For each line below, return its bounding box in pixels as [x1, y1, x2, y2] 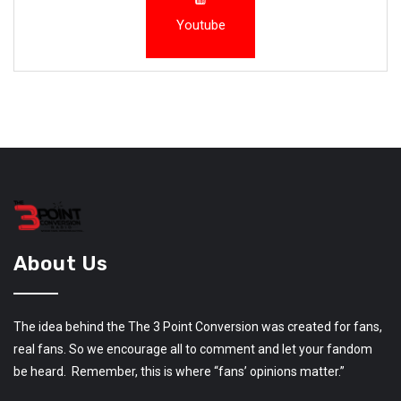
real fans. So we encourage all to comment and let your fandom [13, 341, 372, 356]
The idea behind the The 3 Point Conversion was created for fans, [13, 319, 382, 334]
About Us [13, 251, 108, 276]
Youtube [175, 16, 226, 33]
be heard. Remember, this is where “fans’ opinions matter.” [13, 363, 345, 379]
